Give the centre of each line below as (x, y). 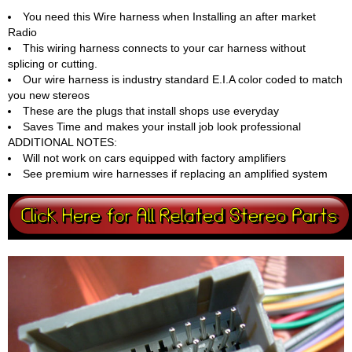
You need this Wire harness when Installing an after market (169, 16)
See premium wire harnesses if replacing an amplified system (175, 174)
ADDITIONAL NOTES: (62, 142)
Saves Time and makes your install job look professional (162, 126)
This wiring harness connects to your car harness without (164, 48)
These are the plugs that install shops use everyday (151, 111)
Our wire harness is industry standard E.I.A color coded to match (183, 79)
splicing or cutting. (53, 64)
